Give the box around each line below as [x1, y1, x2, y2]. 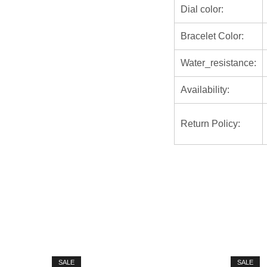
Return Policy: [181, 119, 240, 129]
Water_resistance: [181, 58, 256, 69]
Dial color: [181, 4, 223, 15]
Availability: [181, 85, 229, 95]
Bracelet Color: [181, 31, 244, 42]
